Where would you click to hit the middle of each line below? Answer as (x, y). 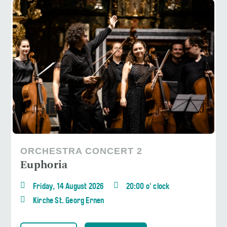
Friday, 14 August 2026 (68, 187)
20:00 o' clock (148, 187)
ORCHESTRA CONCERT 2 (81, 151)
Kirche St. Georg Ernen (69, 201)
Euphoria (44, 165)
